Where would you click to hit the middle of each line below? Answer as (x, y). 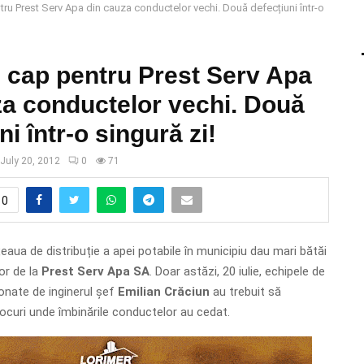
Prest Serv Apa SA (95, 271)
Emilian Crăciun (163, 291)
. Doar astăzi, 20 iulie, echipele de (237, 271)
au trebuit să (245, 291)
